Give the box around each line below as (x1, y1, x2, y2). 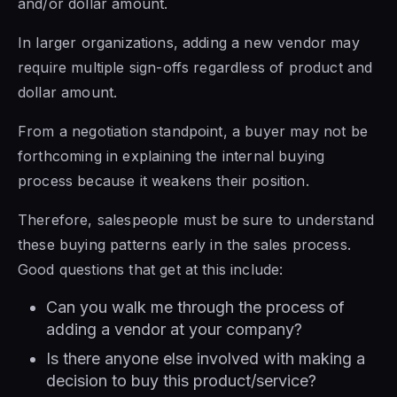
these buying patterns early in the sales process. (18, 235, 351, 253)
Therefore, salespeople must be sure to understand (18, 210, 374, 229)
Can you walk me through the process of (46, 297, 345, 316)
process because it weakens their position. (18, 171, 309, 190)
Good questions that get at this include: (18, 260, 284, 278)
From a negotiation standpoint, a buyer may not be (18, 121, 368, 140)
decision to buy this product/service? (46, 370, 316, 390)
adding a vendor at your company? (46, 319, 302, 339)
